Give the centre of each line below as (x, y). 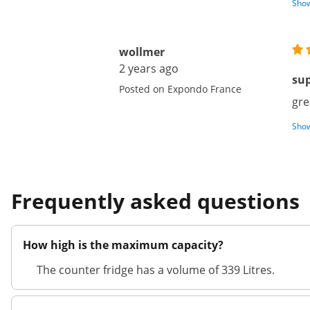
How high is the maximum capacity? (123, 245)
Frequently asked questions (155, 201)
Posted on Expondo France (180, 89)
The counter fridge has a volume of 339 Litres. (156, 270)
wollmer (142, 52)
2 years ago (149, 69)
